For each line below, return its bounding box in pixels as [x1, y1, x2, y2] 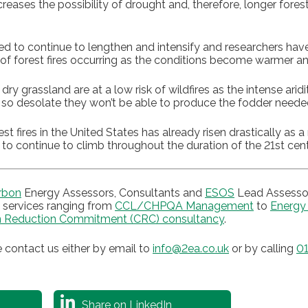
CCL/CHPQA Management [115, 199, 254, 212]
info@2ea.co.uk [153, 241, 229, 255]
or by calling [229, 241, 296, 255]
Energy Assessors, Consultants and [21, 186, 205, 199]
